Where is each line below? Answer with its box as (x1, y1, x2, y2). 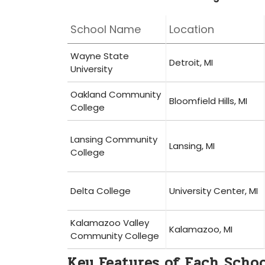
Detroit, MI (169, 56, 213, 69)
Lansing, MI (169, 140, 215, 152)
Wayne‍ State (70, 50, 129, 62)
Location (169, 22, 214, 37)
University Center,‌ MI (169, 185, 258, 197)
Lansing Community (70, 133, 157, 146)
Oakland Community (70, 88, 161, 101)
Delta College (70, 185, 131, 197)
